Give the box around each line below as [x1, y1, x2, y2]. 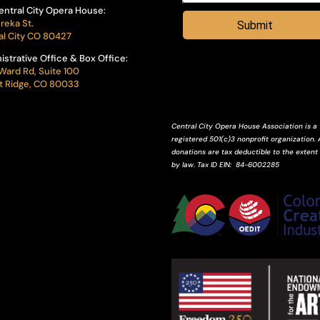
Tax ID [197, 159, 220, 169]
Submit [236, 19, 273, 33]
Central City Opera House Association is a [171, 121, 318, 131]
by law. [171, 159, 198, 169]
